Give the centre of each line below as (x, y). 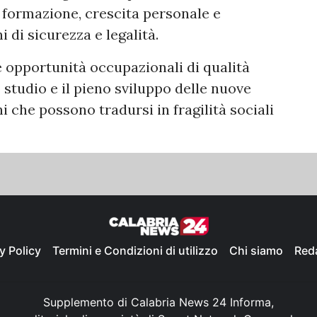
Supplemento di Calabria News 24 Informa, (158, 302)
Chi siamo (256, 250)
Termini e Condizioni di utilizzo (135, 250)
